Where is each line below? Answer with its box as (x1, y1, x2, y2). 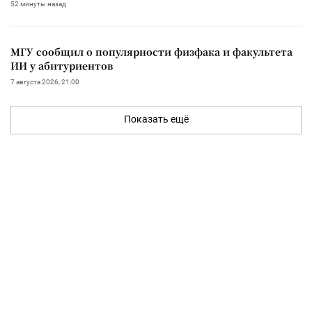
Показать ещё (123, 114, 189, 125)
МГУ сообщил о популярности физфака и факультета (10, 45, 292, 59)
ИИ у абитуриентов (10, 58, 113, 73)
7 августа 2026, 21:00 (10, 78, 79, 86)
